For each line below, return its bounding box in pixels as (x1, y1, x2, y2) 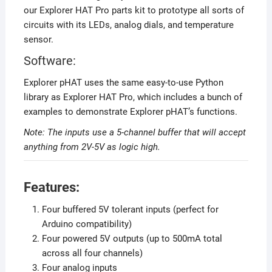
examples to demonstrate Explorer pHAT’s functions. (23, 106, 237, 118)
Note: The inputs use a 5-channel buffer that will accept (23, 127, 246, 138)
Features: (23, 180, 80, 195)
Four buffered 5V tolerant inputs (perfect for (41, 204, 219, 216)
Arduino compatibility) (41, 219, 132, 230)
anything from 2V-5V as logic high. (23, 141, 160, 153)
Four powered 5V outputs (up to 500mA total (41, 233, 222, 245)
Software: (23, 53, 76, 69)
